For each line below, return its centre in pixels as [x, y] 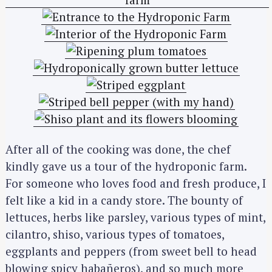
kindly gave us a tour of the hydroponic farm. [126, 166]
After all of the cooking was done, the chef [118, 149]
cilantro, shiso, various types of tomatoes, [115, 234]
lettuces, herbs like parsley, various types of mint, [135, 217]
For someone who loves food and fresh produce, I [136, 183]
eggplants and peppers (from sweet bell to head [131, 251]
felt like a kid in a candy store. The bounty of [124, 200]
